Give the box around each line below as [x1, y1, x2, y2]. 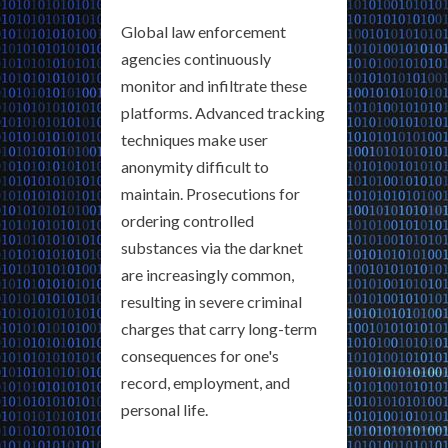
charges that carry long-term [121, 319, 317, 339]
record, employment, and [121, 373, 290, 393]
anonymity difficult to [121, 157, 269, 177]
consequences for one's [121, 346, 279, 366]
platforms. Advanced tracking [121, 103, 325, 123]
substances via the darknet [121, 238, 303, 258]
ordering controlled [121, 211, 254, 231]
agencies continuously [121, 49, 271, 69]
